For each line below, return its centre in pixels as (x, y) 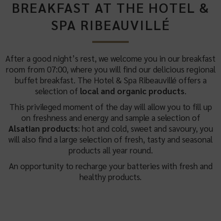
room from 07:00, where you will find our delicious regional (110, 69)
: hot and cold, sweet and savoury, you (145, 128)
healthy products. (110, 177)
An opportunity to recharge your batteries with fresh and (110, 166)
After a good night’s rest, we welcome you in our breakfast (110, 58)
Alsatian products (43, 128)
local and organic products (132, 91)
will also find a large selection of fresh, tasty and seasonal (110, 139)
